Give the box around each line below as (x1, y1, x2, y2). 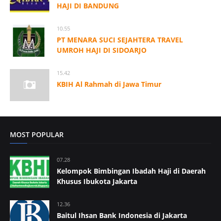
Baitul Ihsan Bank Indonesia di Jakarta (57, 210, 187, 220)
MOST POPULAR (10, 129, 64, 139)
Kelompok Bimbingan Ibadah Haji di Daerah (57, 166, 206, 176)
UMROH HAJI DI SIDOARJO (57, 45, 147, 55)
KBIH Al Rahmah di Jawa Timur (57, 79, 161, 89)
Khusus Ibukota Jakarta (57, 176, 137, 186)
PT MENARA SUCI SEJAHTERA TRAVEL (57, 35, 183, 44)
